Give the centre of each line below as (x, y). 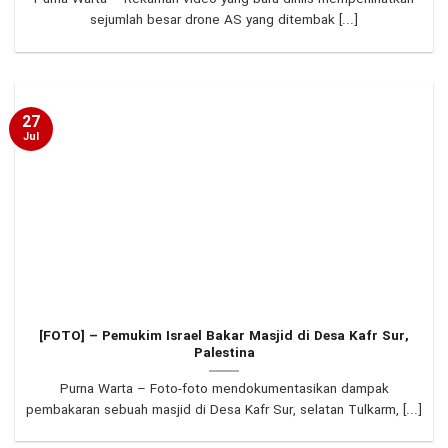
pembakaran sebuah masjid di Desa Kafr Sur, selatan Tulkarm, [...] (224, 410)
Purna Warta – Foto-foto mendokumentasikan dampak (224, 389)
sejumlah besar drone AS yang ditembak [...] (224, 21)
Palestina (224, 353)
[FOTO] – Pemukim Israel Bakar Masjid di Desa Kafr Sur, (224, 336)
